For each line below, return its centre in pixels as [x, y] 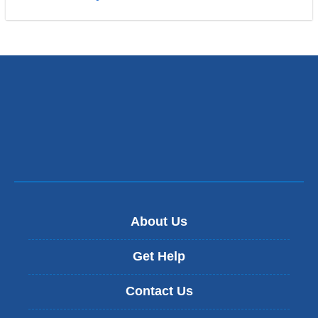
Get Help [159, 257]
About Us [159, 222]
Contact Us [159, 291]
